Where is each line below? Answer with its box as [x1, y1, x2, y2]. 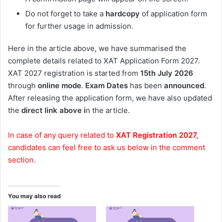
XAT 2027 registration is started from [8, 68, 140, 78]
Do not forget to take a [25, 9, 106, 19]
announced [164, 81, 204, 91]
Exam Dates [85, 81, 128, 91]
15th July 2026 [140, 68, 193, 78]
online [38, 81, 59, 91]
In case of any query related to [8, 130, 116, 140]
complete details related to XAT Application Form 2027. [8, 56, 200, 66]
